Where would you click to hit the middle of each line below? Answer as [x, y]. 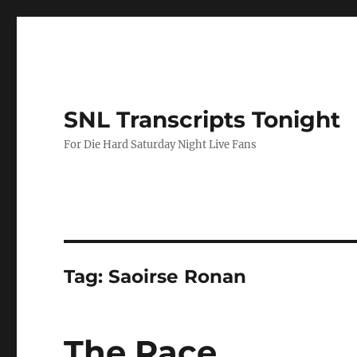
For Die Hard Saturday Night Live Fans [161, 145]
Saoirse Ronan [178, 277]
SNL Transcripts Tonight [202, 120]
